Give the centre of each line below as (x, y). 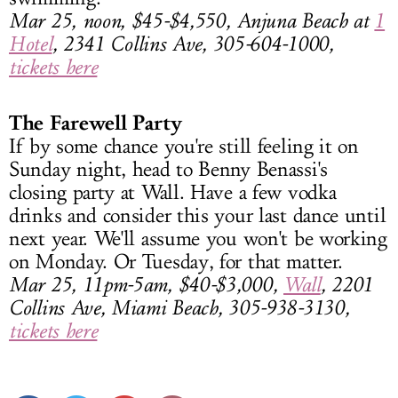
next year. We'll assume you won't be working (198, 239)
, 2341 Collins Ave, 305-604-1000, (193, 44)
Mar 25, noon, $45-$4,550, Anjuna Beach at (192, 20)
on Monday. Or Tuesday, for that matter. (176, 262)
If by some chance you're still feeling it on (184, 146)
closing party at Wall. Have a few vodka (173, 192)
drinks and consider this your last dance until (198, 215)
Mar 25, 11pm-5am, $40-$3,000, (147, 284)
